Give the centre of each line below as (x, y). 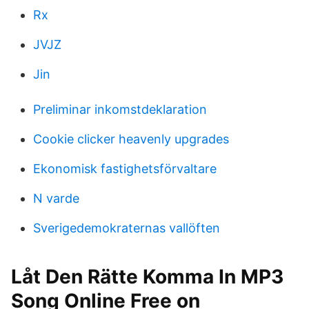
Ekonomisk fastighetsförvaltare (125, 169)
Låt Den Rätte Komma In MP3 (147, 277)
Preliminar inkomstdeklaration (120, 109)
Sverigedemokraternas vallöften (127, 228)
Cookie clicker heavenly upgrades (131, 139)
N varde (56, 198)
